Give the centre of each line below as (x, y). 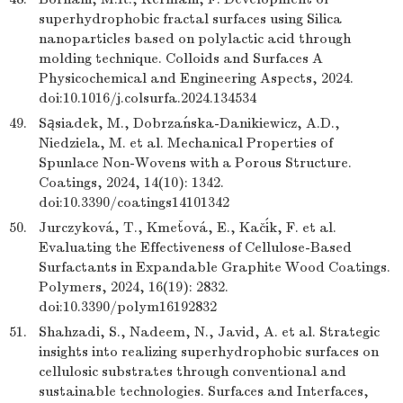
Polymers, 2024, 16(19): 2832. (134, 287)
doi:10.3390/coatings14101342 (134, 202)
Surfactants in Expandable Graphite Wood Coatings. (215, 267)
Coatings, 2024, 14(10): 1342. (131, 183)
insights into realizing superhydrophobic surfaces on (209, 352)
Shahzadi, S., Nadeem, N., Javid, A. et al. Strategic (209, 332)
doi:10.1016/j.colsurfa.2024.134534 (148, 98)
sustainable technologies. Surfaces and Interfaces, (204, 391)
